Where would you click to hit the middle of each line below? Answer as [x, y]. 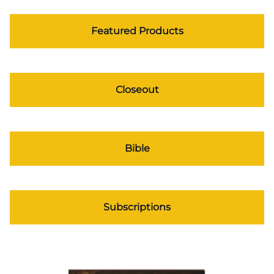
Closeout [137, 90]
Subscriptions [137, 207]
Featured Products [137, 31]
